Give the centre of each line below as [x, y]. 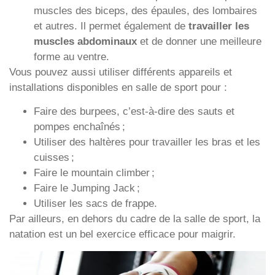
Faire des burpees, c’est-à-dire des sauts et [134, 112]
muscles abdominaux [85, 41]
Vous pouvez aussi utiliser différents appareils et [121, 72]
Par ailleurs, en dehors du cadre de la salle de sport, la [135, 219]
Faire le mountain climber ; [94, 173]
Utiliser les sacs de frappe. [95, 204]
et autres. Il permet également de [111, 26]
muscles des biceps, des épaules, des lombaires [145, 10]
